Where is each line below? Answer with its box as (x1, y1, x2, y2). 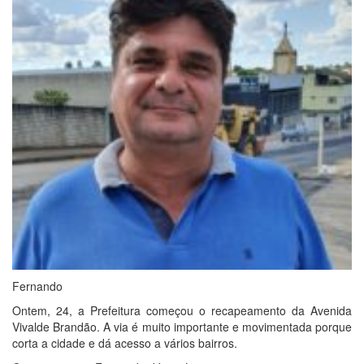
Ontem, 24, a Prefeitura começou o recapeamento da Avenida (12, 301, 352, 318)
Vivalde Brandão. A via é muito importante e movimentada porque (12, 318, 352, 335)
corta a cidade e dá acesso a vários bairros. (12, 334, 237, 351)
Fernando (12, 277, 63, 294)
